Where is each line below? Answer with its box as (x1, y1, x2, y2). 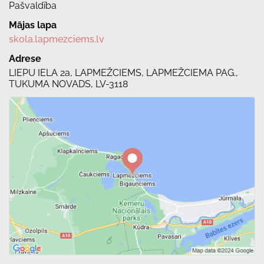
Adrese (9, 52, 41, 64)
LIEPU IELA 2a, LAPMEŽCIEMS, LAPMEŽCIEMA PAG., (9, 67, 238, 78)
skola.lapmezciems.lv (9, 33, 104, 45)
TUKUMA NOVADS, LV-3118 (9, 78, 128, 90)
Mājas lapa (9, 19, 57, 31)
